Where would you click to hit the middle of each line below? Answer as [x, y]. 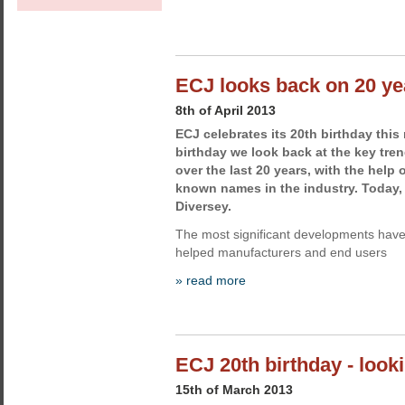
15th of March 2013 [234, 390]
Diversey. [203, 206]
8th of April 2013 [226, 110]
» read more [211, 280]
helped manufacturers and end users [281, 252]
